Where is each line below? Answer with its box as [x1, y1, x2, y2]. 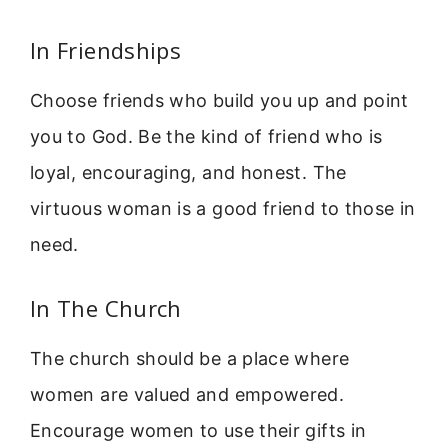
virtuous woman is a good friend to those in [30, 197, 416, 219]
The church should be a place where [30, 348, 350, 370]
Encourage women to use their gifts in [30, 420, 367, 442]
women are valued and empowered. [30, 384, 345, 406]
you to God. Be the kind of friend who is [30, 125, 383, 147]
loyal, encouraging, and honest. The [30, 161, 347, 183]
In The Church [30, 293, 182, 324]
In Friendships [30, 34, 182, 65]
